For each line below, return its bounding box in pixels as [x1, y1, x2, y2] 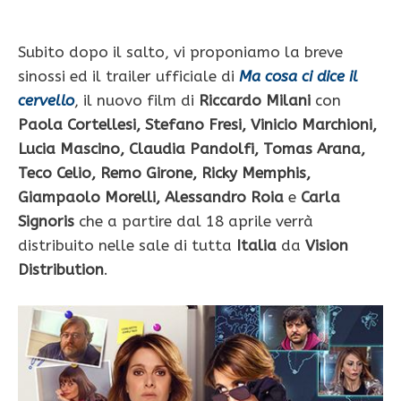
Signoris [18, 212, 74, 231]
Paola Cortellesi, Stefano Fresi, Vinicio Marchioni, [18, 115, 377, 134]
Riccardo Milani [199, 91, 311, 110]
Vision [305, 236, 348, 255]
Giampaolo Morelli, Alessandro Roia [18, 188, 288, 207]
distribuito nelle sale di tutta [18, 236, 236, 255]
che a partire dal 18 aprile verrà [74, 212, 313, 231]
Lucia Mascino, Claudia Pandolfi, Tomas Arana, [18, 140, 365, 158]
